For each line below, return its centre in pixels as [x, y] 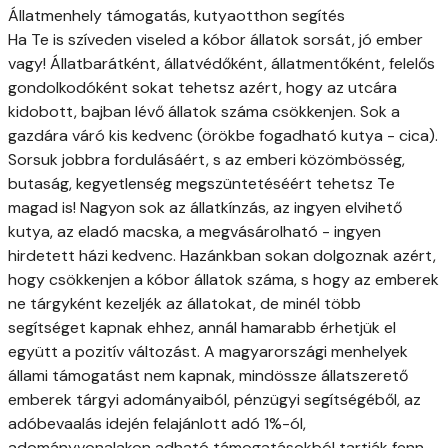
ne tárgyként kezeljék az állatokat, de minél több [184, 304]
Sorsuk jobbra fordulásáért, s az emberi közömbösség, [206, 160]
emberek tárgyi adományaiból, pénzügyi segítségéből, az [214, 400]
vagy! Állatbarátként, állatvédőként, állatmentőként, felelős [221, 64]
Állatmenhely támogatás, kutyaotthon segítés [176, 16]
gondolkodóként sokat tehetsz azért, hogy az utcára [202, 88]
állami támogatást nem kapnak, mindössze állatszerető [208, 376]
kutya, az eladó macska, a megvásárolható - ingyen [194, 232]
